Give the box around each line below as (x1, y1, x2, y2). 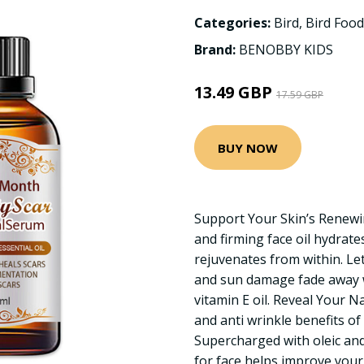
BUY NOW (218, 139, 278, 156)
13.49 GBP (194, 81, 276, 103)
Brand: (194, 41, 239, 58)
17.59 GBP (276, 88, 323, 102)
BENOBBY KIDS (239, 41, 333, 58)
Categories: (194, 14, 271, 32)
